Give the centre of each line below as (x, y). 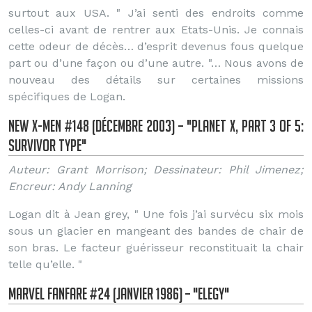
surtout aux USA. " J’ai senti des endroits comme (156, 13)
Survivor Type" (47, 145)
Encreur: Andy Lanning (70, 186)
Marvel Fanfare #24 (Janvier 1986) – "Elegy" (119, 294)
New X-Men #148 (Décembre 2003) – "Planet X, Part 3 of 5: (156, 126)
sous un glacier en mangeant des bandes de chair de (156, 231)
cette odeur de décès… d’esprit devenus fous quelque (156, 46)
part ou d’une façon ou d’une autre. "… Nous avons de (156, 63)
